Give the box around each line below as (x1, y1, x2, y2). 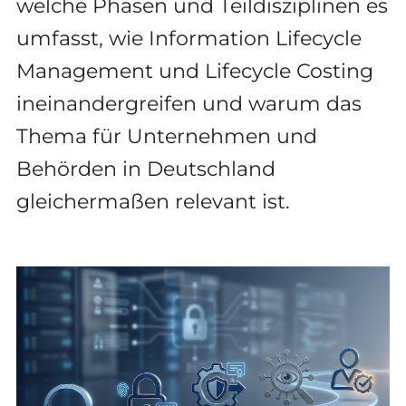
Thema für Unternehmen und (15, 123, 317, 149)
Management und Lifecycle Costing (15, 58, 373, 83)
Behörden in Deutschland (15, 156, 275, 181)
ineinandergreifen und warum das (15, 91, 362, 116)
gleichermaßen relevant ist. (15, 188, 290, 214)
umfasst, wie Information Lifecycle (15, 25, 362, 51)
